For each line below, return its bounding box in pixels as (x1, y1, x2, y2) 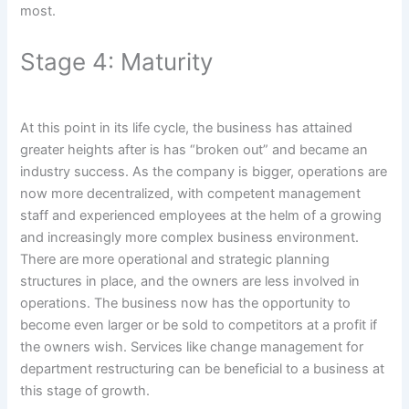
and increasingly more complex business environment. (20, 229, 360, 246)
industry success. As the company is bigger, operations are (20, 163, 388, 181)
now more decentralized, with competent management (20, 185, 362, 203)
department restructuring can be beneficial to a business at (20, 361, 385, 378)
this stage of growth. (20, 383, 151, 400)
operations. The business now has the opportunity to (20, 295, 351, 312)
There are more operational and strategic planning (20, 251, 330, 268)
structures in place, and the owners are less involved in (20, 273, 361, 290)
